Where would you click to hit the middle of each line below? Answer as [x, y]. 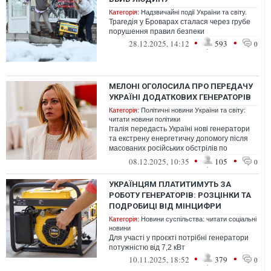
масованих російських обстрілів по [168, 148]
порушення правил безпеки [157, 31]
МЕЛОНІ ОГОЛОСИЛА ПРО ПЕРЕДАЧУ [181, 86]
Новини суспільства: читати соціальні [199, 219]
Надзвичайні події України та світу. [194, 12]
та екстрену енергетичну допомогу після [178, 139]
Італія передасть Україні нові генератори [179, 129]
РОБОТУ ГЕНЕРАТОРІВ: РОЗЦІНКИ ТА [180, 195]
